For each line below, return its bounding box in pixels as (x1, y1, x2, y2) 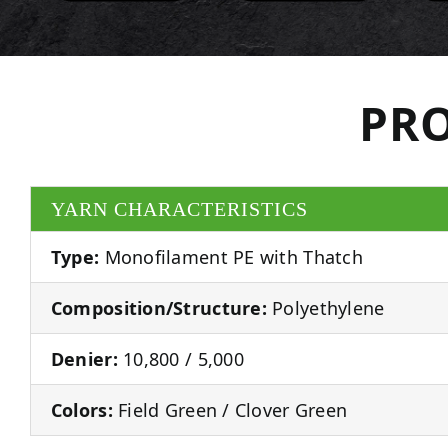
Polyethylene (266, 295, 385, 320)
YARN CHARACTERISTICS (50, 197, 308, 220)
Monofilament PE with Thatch (99, 244, 363, 269)
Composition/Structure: (50, 295, 267, 320)
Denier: (50, 346, 118, 371)
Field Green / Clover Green (112, 397, 348, 422)
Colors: (50, 397, 113, 422)
